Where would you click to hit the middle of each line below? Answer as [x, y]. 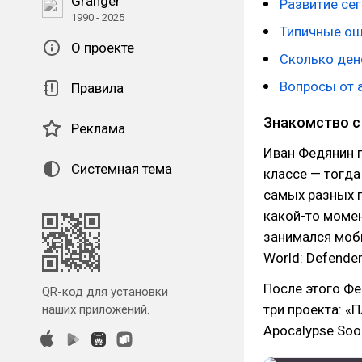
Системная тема [122, 169]
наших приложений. [96, 309]
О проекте [103, 48]
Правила [97, 88]
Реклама [98, 128]
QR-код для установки [105, 292]
